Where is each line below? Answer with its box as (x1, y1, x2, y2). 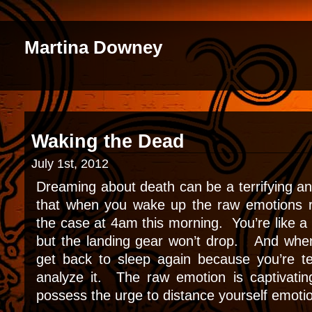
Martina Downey (24, 38, 162, 57)
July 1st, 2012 (31, 157, 109, 171)
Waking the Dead (31, 130, 185, 152)
